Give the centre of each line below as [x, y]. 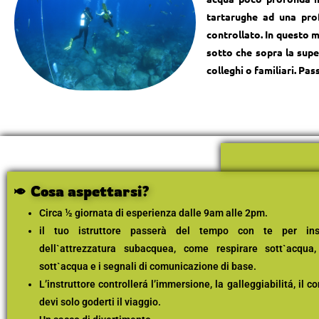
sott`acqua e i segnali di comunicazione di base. [148, 267]
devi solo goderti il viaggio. [100, 302]
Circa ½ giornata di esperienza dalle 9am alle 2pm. [153, 213]
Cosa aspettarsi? [90, 192]
